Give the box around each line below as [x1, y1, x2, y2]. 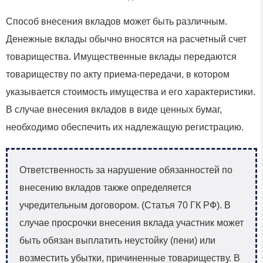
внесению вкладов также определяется [19, 183, 191, 193]
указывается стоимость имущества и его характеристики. [6, 87, 255, 97]
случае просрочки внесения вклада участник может [19, 218, 244, 228]
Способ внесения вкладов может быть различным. [6, 16, 227, 27]
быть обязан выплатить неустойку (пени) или [19, 235, 215, 246]
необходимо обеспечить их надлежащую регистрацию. [6, 122, 244, 133]
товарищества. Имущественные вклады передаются [6, 52, 237, 62]
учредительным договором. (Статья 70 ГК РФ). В [19, 200, 231, 211]
